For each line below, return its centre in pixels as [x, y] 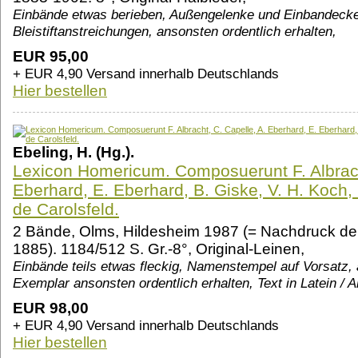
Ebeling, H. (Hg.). [74, 153]
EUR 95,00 [51, 57]
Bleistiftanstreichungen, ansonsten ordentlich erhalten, [175, 32]
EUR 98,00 [51, 308]
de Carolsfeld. [66, 209]
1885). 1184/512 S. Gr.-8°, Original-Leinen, [159, 249]
